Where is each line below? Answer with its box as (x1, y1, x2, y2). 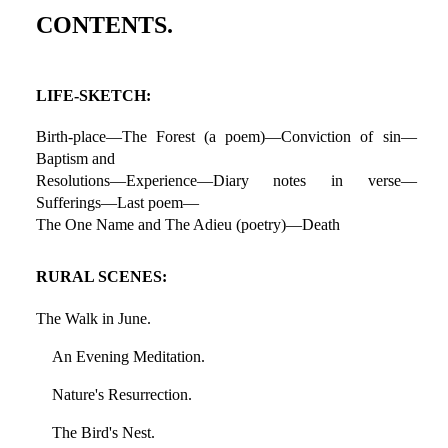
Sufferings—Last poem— (35, 194, 199, 212)
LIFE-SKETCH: (35, 87, 151, 105)
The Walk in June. (35, 309, 151, 327)
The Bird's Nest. (51, 423, 155, 441)
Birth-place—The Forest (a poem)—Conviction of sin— (35, 128, 417, 146)
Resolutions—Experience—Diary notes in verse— (35, 172, 417, 190)
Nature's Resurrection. (51, 385, 192, 403)
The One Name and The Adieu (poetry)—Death (35, 216, 340, 234)
